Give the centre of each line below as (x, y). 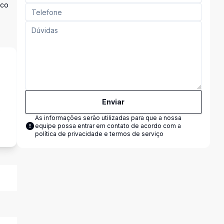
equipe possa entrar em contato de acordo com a (108, 126)
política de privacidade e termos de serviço (99, 134)
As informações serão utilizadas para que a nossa (108, 118)
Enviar (113, 102)
